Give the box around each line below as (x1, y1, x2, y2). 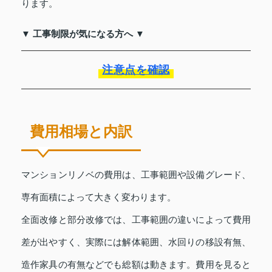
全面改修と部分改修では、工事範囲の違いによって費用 (21, 214, 251, 225)
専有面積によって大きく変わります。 (21, 191, 176, 202)
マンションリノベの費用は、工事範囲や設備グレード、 (21, 169, 251, 180)
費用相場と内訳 (30, 123, 132, 140)
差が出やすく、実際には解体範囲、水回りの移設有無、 (21, 236, 251, 247)
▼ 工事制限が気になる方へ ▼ (21, 28, 144, 39)
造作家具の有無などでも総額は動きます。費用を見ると (21, 259, 251, 270)
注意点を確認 (102, 63, 170, 76)
